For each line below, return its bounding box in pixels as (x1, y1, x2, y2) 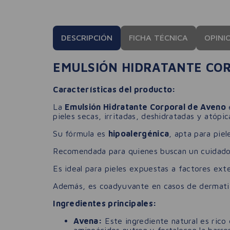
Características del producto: (53, 84, 176, 94)
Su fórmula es (53, 128, 108, 138)
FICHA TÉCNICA (129, 33, 188, 43)
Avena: (73, 216, 103, 225)
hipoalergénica (108, 128, 169, 138)
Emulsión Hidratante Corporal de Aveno (65, 102, 226, 111)
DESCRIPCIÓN (61, 33, 113, 43)
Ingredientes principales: (53, 198, 157, 208)
